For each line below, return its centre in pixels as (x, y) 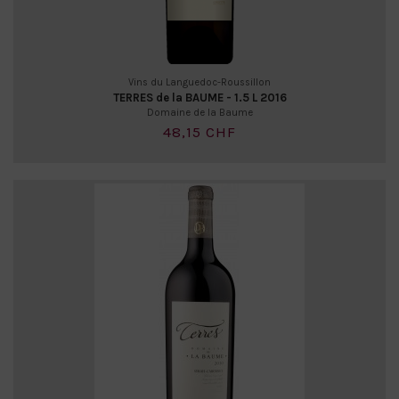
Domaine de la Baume (199, 113)
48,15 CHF (199, 132)
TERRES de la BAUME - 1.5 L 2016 (199, 98)
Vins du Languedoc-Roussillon (199, 83)
